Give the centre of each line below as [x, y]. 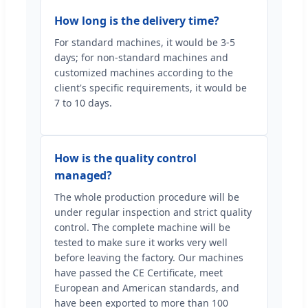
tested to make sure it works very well [141, 243]
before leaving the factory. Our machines [149, 258]
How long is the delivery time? [137, 21]
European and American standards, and [147, 288]
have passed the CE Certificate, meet [139, 273]
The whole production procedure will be [147, 197]
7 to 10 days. [83, 103]
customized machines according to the [144, 73]
